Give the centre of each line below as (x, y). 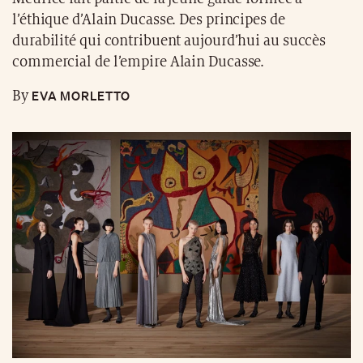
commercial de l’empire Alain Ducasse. (139, 62)
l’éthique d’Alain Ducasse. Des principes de (149, 20)
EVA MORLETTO (79, 96)
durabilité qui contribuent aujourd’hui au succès (169, 41)
